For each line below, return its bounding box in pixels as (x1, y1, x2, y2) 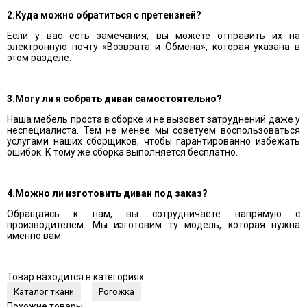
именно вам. (7, 230, 63, 241)
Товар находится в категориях (7, 271, 144, 282)
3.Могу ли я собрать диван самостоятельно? (7, 93, 222, 104)
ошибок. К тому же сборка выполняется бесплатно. (7, 147, 238, 158)
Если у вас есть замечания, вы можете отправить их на (7, 30, 300, 41)
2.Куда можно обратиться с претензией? (7, 10, 201, 21)
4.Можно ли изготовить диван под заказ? (7, 188, 208, 199)
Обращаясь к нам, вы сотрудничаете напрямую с (7, 208, 300, 219)
